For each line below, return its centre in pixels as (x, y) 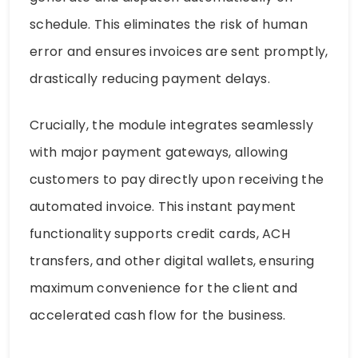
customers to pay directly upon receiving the (177, 179)
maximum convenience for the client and (164, 288)
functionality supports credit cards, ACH (160, 233)
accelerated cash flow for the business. (158, 315)
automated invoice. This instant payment (163, 206)
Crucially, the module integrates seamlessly (171, 125)
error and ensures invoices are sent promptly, (179, 51)
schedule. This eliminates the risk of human (169, 24)
